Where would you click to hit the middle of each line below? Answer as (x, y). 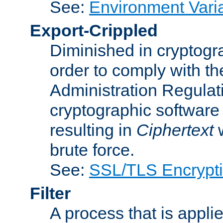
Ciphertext (175, 130)
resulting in (93, 130)
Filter (50, 193)
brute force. (92, 150)
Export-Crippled (94, 30)
